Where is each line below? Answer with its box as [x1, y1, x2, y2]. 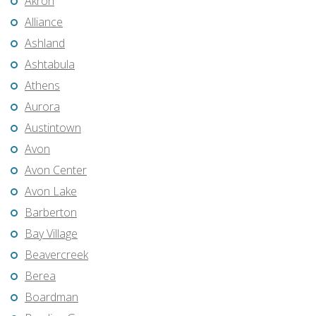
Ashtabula [25, 56, 75, 73]
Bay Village [25, 226, 78, 242]
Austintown [25, 120, 81, 136]
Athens [25, 78, 60, 94]
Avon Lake [25, 183, 77, 200]
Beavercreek [25, 247, 88, 263]
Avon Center [25, 162, 87, 178]
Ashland [25, 35, 65, 51]
